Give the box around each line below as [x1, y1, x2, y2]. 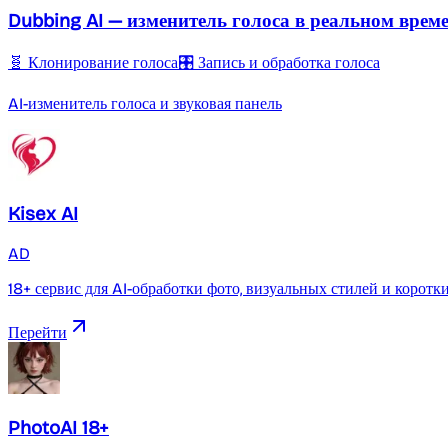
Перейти [8, 323, 67, 343]
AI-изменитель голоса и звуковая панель [8, 93, 282, 113]
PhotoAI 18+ [8, 416, 109, 439]
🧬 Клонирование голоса [8, 52, 178, 72]
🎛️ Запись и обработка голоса [178, 52, 380, 72]
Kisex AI [8, 203, 78, 226]
